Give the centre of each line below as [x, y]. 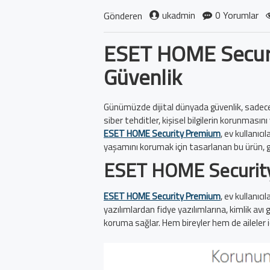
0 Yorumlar [237, 15]
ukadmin [179, 15]
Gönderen [123, 15]
